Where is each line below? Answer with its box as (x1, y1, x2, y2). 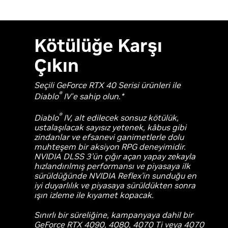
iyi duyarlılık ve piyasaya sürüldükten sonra (34, 180, 196, 191)
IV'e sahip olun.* (62, 91, 124, 102)
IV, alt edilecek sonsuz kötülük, (62, 112, 179, 123)
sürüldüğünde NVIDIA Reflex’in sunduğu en (34, 170, 197, 181)
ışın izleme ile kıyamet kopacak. (34, 190, 154, 201)
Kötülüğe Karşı (34, 34, 163, 57)
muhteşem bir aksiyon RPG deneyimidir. (34, 141, 186, 152)
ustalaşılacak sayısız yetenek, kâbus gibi (34, 122, 187, 133)
